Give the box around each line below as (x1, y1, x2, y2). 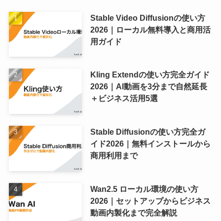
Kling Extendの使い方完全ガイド (90, 70, 210, 79)
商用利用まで (90, 151, 138, 160)
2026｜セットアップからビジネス (90, 196, 211, 206)
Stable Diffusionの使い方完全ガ (90, 127, 205, 137)
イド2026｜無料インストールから (90, 139, 211, 148)
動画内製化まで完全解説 (90, 208, 177, 218)
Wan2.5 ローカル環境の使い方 (90, 184, 198, 194)
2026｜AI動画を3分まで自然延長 (90, 82, 207, 91)
